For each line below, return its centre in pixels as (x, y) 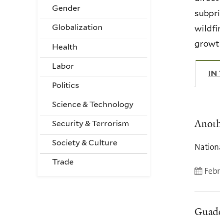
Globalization (77, 27)
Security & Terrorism (90, 123)
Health (65, 47)
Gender (66, 8)
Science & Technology (93, 104)
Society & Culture (84, 142)
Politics (65, 85)
